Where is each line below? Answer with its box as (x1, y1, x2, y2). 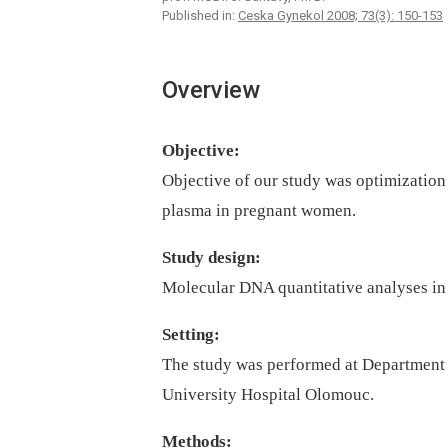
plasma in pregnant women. (162, 201, 356, 221)
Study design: (162, 248, 261, 268)
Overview (162, 76, 260, 105)
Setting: (162, 325, 220, 345)
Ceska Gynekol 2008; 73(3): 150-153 (238, 8, 443, 24)
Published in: (162, 8, 238, 24)
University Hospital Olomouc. (162, 385, 374, 405)
